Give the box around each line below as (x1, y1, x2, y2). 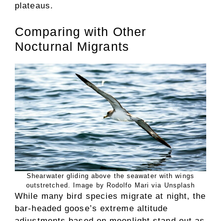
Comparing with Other (15, 25, 147, 39)
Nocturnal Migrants (15, 39, 129, 54)
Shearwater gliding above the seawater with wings (27, 172, 194, 180)
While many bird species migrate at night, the (15, 191, 206, 201)
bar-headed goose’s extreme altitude (15, 204, 168, 214)
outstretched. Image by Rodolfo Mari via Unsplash (26, 182, 195, 189)
